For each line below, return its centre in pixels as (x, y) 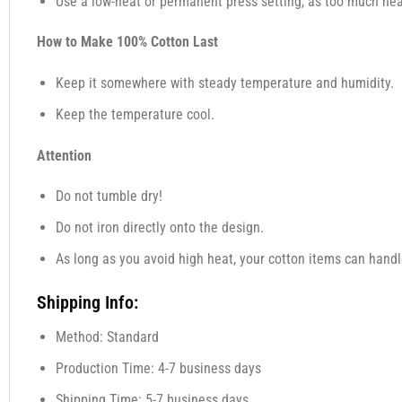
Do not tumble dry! (109, 197)
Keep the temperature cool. (135, 114)
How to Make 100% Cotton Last (127, 42)
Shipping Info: (87, 303)
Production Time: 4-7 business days (158, 369)
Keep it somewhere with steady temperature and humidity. (224, 83)
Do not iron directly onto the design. (159, 228)
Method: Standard (107, 337)
